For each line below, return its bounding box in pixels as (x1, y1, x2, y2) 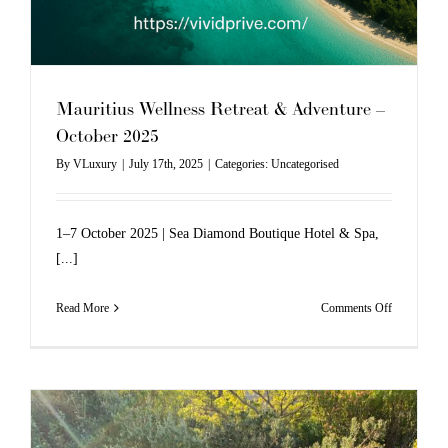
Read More (55, 300, 109, 315)
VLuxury (72, 156, 117, 171)
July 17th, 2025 (128, 156, 203, 171)
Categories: (214, 156, 271, 171)
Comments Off (321, 300, 393, 315)
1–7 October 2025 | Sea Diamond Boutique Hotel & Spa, (55, 225, 379, 241)
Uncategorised (270, 156, 339, 171)
